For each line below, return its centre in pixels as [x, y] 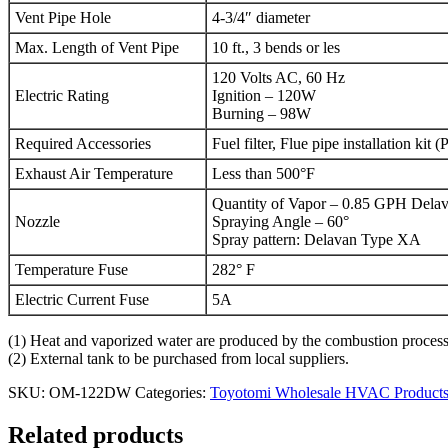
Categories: [172, 393]
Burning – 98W [261, 114]
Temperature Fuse [71, 270]
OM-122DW [90, 393]
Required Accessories [83, 144]
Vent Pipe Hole [63, 18]
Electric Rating [62, 96]
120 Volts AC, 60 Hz [278, 78]
